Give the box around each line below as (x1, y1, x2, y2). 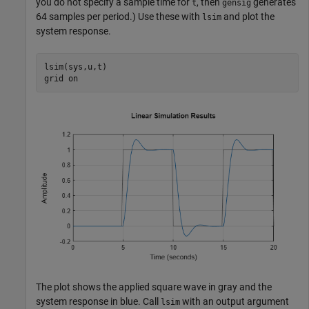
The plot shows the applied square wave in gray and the (36, 281, 272, 292)
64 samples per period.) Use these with (36, 11, 202, 23)
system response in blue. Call (36, 295, 161, 307)
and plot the (221, 11, 275, 23)
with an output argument (180, 295, 289, 307)
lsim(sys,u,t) (43, 61, 107, 72)
